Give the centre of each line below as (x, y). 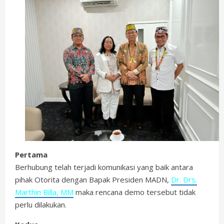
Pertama (31, 154)
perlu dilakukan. (41, 204)
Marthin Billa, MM (44, 192)
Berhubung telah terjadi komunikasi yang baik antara (104, 167)
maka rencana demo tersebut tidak (134, 192)
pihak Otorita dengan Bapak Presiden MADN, (93, 179)
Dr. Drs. (184, 179)
